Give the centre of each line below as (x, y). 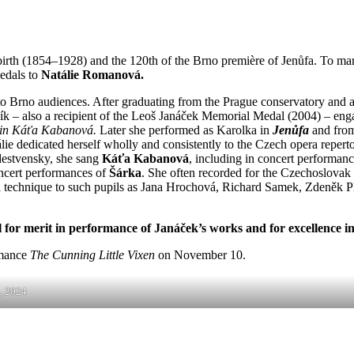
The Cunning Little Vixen (92, 255)
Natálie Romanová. (92, 75)
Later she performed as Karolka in (186, 130)
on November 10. (200, 255)
